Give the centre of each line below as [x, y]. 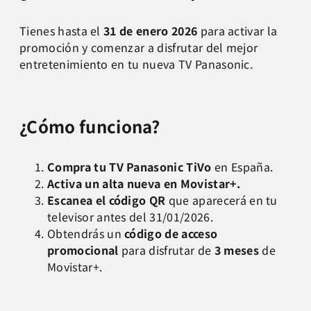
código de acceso [171, 234]
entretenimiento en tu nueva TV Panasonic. [136, 64]
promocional [83, 250]
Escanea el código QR [107, 200]
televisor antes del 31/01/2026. [130, 217]
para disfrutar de [166, 250]
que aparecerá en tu [221, 200]
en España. [242, 167]
